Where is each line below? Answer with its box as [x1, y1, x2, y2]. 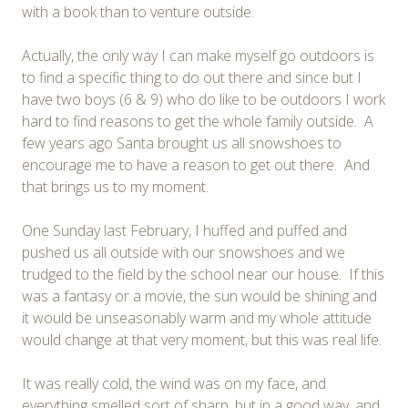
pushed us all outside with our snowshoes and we [22, 241, 345, 262]
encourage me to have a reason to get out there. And [22, 154, 370, 175]
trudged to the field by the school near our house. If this [22, 263, 384, 284]
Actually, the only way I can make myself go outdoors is [22, 45, 374, 66]
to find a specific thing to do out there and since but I [22, 66, 362, 87]
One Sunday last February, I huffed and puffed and [22, 219, 347, 240]
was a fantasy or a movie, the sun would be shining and [22, 285, 377, 306]
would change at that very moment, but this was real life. [22, 329, 382, 350]
